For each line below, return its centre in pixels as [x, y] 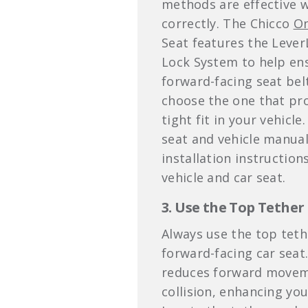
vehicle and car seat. [224, 178]
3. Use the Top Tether [233, 208]
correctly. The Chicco [228, 24]
